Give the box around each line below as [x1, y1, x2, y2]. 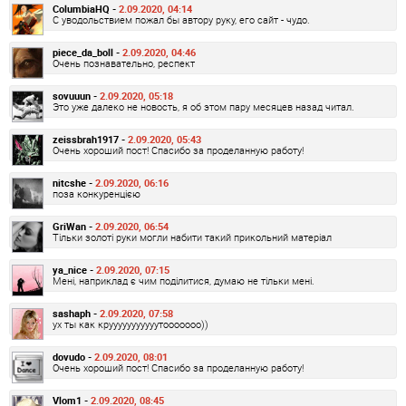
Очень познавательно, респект [53, 55, 195, 70]
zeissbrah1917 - [53, 131, 128, 146]
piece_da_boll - [53, 44, 122, 59]
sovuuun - [53, 88, 100, 102]
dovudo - [53, 349, 94, 363]
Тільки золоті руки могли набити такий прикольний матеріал [53, 229, 332, 244]
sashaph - [53, 305, 100, 320]
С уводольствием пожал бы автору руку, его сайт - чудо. [53, 12, 310, 26]
